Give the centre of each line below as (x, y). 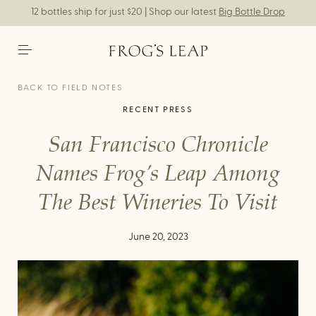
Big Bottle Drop (252, 12)
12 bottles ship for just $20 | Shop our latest (125, 12)
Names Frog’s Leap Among (158, 175)
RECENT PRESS (158, 109)
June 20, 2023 (158, 237)
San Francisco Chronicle (158, 146)
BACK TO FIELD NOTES (70, 87)
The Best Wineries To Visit (158, 203)
